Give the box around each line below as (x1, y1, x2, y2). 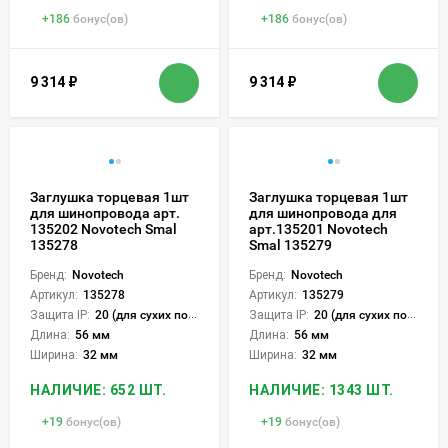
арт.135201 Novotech (249, 220, 388, 237)
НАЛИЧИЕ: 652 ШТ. (30, 381, 166, 398)
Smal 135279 (249, 236, 332, 253)
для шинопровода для (249, 204, 397, 221)
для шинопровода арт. (30, 204, 180, 221)
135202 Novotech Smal (30, 220, 177, 237)
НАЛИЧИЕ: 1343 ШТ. (249, 381, 394, 398)
